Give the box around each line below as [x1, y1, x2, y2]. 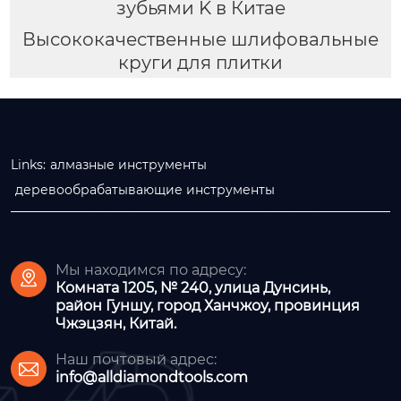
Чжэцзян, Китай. [55, 314, 176, 332]
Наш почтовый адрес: [55, 350, 217, 368]
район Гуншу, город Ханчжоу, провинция [55, 296, 360, 314]
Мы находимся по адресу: [55, 260, 246, 278]
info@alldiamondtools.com [55, 368, 248, 386]
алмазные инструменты [50, 156, 207, 173]
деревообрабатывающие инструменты [15, 181, 275, 198]
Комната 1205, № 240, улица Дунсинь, [55, 278, 330, 296]
